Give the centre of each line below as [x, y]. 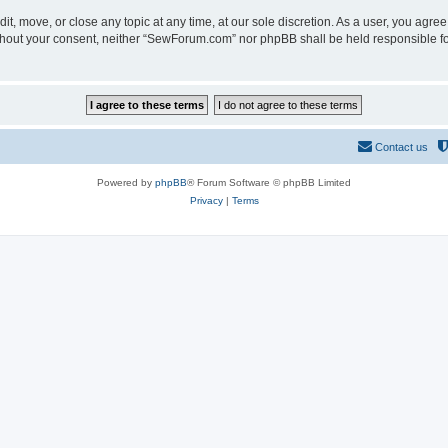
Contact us [401, 147]
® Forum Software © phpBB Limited [269, 182]
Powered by [126, 182]
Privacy [206, 200]
